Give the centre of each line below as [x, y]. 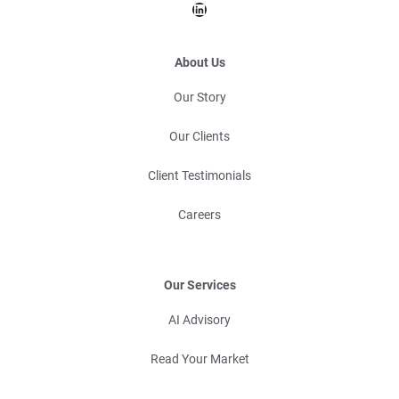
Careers [199, 215]
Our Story [199, 98]
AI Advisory [199, 320]
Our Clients [199, 137]
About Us [199, 63]
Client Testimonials [199, 176]
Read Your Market [199, 359]
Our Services [199, 285]
